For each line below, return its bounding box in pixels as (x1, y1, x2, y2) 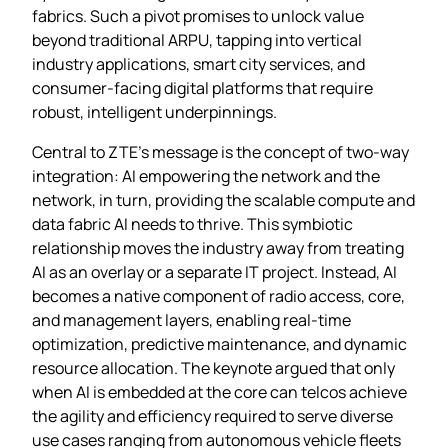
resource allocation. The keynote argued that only (32, 356, 395, 379)
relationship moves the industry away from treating (32, 236, 404, 259)
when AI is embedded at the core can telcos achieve (32, 380, 407, 403)
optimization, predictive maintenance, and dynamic (32, 332, 407, 355)
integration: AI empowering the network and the (32, 164, 380, 187)
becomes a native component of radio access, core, (32, 284, 405, 307)
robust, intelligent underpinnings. (32, 100, 277, 123)
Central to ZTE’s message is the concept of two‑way (32, 140, 409, 163)
